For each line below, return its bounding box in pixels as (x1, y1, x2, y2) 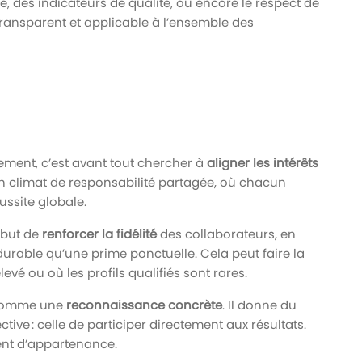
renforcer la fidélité (42, 225, 157, 242)
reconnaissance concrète (66, 296, 222, 314)
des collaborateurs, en (157, 225, 296, 242)
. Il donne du (222, 296, 297, 314)
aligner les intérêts (207, 154, 318, 171)
